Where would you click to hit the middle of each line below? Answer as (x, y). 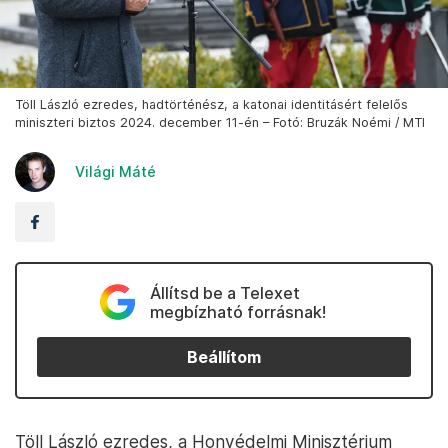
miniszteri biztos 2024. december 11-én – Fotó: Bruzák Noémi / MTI (220, 123)
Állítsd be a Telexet (224, 293)
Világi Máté (115, 172)
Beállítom (224, 357)
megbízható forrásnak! (237, 312)
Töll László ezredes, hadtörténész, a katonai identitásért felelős (211, 105)
